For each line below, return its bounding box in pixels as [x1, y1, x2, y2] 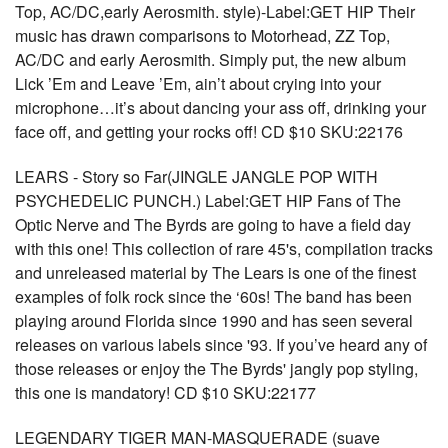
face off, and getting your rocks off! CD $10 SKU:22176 [15, 120, 403, 143]
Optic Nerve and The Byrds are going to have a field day [15, 213, 411, 236]
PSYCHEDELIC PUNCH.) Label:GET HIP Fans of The [15, 189, 401, 212]
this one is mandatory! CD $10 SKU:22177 [15, 381, 316, 404]
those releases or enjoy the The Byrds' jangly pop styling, [15, 357, 418, 380]
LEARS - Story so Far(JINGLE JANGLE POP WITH [15, 165, 378, 188]
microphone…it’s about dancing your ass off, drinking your [15, 96, 426, 119]
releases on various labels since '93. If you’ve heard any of [15, 333, 427, 356]
